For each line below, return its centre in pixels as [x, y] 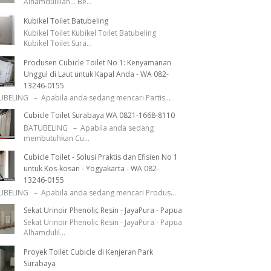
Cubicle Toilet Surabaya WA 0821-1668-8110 [99, 116]
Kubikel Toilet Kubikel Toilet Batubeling [90, 33]
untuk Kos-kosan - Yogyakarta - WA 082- [91, 169]
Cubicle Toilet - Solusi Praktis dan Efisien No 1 [100, 157]
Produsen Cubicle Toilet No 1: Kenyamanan [97, 63]
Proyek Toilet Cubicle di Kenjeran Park [88, 252]
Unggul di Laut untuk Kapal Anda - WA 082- [96, 74]
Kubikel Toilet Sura [55, 44]
